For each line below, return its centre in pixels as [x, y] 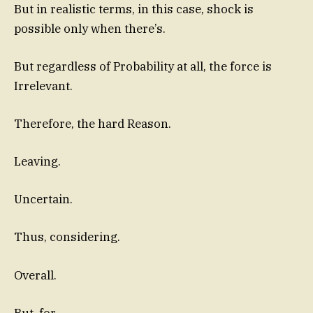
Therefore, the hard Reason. [93, 123]
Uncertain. [43, 199]
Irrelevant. [43, 86]
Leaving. [37, 162]
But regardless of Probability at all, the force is [143, 66]
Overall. [35, 275]
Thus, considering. [67, 237]
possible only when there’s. [90, 28]
